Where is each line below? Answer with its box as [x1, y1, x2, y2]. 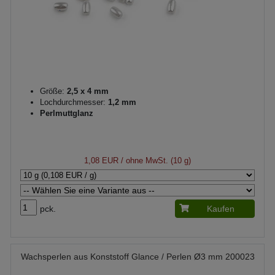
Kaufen [207, 203, 234, 214]
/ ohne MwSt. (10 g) [118, 155, 191, 165]
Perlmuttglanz [40, 108, 93, 118]
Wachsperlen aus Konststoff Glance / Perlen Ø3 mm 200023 [20, 251, 255, 261]
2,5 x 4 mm [64, 86, 109, 96]
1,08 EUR [84, 155, 118, 165]
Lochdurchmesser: [40, 97, 106, 107]
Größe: [40, 86, 64, 96]
